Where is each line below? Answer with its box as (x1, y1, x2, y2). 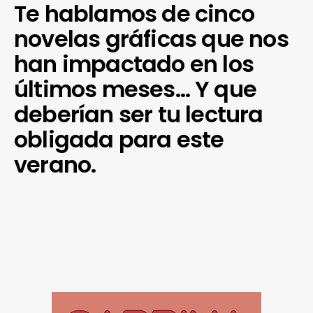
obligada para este (14, 124, 224, 155)
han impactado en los (14, 48, 254, 80)
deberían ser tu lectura (14, 99, 263, 130)
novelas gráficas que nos (14, 23, 289, 54)
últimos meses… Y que (14, 73, 257, 105)
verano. (14, 149, 96, 180)
